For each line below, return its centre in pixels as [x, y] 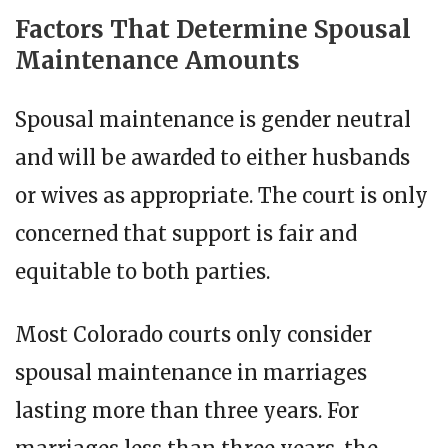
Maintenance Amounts [157, 61]
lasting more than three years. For [187, 411]
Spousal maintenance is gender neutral [213, 120]
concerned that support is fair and [186, 234]
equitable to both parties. [142, 272]
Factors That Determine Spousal [213, 30]
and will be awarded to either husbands [212, 158]
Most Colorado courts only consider [193, 335]
